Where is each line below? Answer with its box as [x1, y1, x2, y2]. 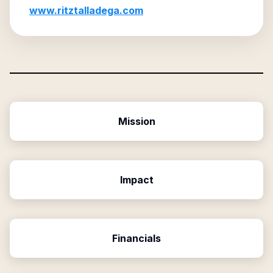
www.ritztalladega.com [29, 4, 143, 16]
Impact [119, 174, 154, 186]
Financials [112, 232, 161, 244]
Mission [118, 115, 155, 127]
